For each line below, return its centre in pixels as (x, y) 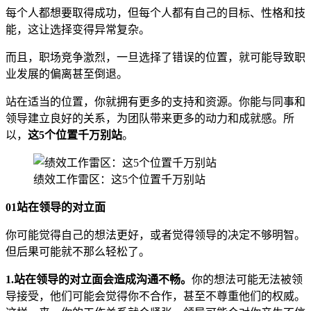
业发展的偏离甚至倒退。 (67, 74)
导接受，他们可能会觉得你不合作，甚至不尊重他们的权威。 (155, 296)
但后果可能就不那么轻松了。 (78, 251)
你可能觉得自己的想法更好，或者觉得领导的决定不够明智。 (155, 235)
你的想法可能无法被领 (247, 279)
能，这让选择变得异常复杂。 (78, 29)
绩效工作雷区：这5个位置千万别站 (119, 179)
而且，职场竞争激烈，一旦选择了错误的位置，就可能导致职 (155, 57)
